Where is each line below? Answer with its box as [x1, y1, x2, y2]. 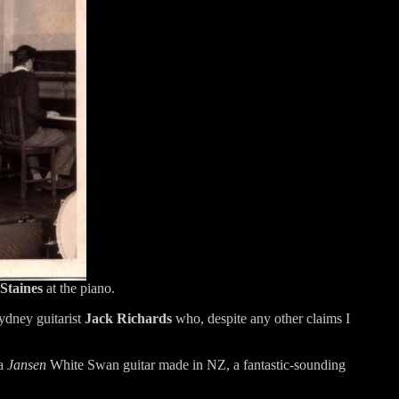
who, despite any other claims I [172, 310, 350, 326]
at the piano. [43, 280, 115, 296]
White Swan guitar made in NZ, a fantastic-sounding [46, 356, 346, 372]
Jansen [7, 356, 46, 372]
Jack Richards [85, 310, 172, 326]
